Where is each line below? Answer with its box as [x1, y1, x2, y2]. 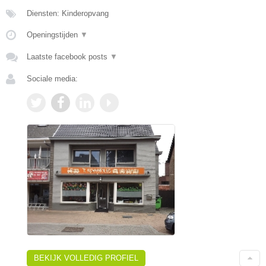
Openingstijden [27, 30, 80, 40]
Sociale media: [27, 74, 78, 84]
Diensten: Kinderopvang [27, 9, 109, 18]
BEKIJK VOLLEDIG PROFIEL [34, 253, 138, 262]
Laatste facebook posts [27, 52, 110, 62]
